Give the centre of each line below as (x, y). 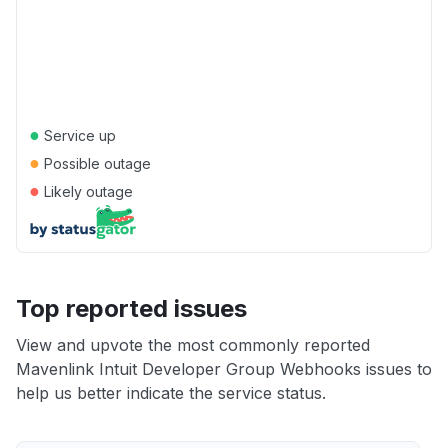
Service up (78, 135)
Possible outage (95, 163)
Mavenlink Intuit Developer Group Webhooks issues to (224, 369)
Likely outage (86, 191)
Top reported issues (131, 308)
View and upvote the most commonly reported (193, 345)
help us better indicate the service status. (171, 393)
